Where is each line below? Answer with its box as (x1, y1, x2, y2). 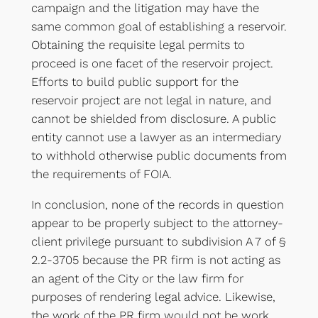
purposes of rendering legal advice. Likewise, (31, 289, 275, 304)
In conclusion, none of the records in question (31, 197, 284, 212)
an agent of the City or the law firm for (31, 270, 243, 285)
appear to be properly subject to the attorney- (31, 215, 283, 230)
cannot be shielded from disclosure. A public (31, 111, 276, 126)
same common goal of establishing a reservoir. (31, 18, 287, 33)
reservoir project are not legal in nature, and (31, 92, 271, 107)
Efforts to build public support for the (31, 74, 238, 89)
